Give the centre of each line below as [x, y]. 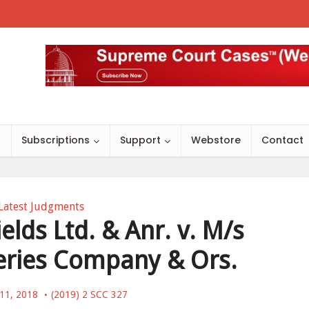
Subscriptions [56, 140]
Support [140, 140]
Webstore [216, 140]
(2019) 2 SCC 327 [89, 295]
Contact [282, 140]
